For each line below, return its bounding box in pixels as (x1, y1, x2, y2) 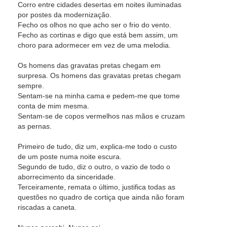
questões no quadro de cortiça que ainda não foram (18, 193, 184, 201)
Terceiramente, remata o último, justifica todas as (18, 183, 175, 191)
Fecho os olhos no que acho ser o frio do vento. (18, 21, 171, 29)
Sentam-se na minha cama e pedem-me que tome (18, 92, 180, 100)
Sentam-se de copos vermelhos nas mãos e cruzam (18, 112, 185, 120)
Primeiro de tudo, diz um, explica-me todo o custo (18, 142, 177, 150)
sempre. (18, 82, 44, 90)
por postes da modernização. (18, 11, 111, 19)
